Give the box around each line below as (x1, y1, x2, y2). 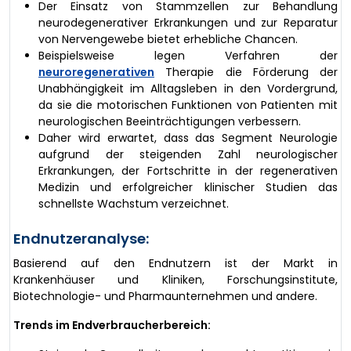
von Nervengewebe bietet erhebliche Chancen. (38, 31, 298, 48)
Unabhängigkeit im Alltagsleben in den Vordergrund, (38, 81, 338, 97)
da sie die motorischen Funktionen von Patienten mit (38, 97, 338, 114)
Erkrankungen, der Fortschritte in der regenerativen (38, 163, 338, 179)
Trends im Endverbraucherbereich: (13, 317, 211, 334)
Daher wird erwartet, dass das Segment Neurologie (38, 130, 338, 147)
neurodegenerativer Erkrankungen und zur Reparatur (38, 15, 338, 31)
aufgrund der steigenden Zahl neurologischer (38, 147, 338, 163)
